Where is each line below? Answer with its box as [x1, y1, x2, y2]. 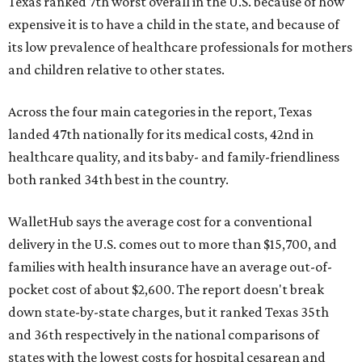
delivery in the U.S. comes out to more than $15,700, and [8, 235, 337, 252]
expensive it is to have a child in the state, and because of [8, 15, 339, 32]
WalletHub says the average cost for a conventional [8, 213, 312, 229]
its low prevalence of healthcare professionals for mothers [8, 38, 352, 55]
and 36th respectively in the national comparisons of [8, 326, 319, 343]
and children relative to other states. [8, 61, 225, 78]
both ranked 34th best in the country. [8, 170, 229, 187]
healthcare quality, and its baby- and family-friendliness [8, 148, 339, 165]
